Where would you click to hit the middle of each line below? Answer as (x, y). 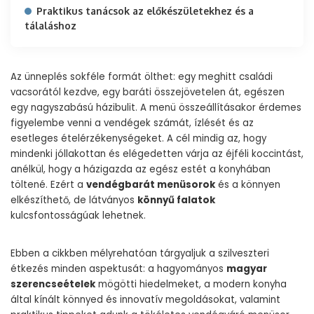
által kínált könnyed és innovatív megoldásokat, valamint (145, 300)
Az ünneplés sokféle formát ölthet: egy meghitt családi (142, 77)
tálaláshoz (50, 26)
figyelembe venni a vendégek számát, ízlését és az (132, 123)
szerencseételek (53, 284)
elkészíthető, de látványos (74, 200)
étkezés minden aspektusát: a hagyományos (118, 269)
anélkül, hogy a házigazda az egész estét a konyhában (141, 169)
